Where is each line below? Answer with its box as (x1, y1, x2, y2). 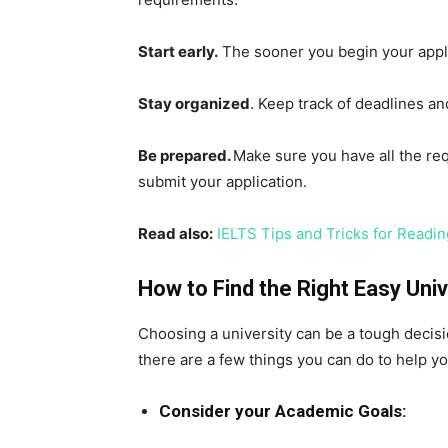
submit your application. (138, 172, 307, 191)
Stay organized (138, 94, 250, 113)
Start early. (138, 42, 218, 61)
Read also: (138, 224, 213, 243)
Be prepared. (138, 146, 233, 165)
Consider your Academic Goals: (159, 401, 406, 421)
